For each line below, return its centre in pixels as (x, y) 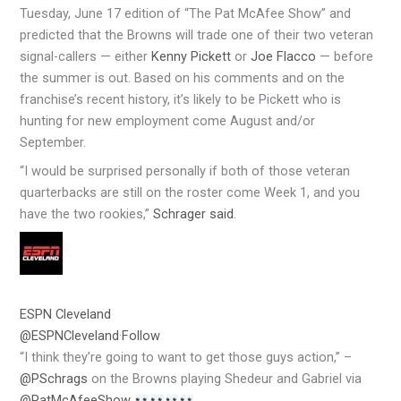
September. (53, 142)
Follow (141, 335)
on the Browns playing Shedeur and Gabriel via (225, 378)
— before (345, 56)
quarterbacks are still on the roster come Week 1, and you (190, 192)
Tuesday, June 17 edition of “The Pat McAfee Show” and (186, 13)
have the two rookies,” (87, 213)
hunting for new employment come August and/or (168, 120)
